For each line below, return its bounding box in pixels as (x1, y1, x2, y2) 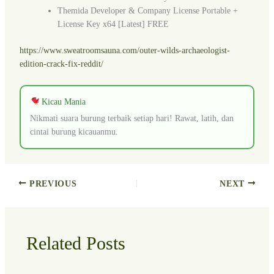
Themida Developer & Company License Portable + (57, 6, 238, 16)
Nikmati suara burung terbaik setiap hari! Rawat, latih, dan (29, 113, 234, 123)
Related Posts (26, 233, 125, 254)
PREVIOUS (26, 179, 77, 188)
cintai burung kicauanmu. (29, 127, 118, 136)
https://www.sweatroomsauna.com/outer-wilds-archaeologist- (19, 46, 230, 56)
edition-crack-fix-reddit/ (19, 59, 103, 69)
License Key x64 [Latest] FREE (57, 20, 169, 29)
